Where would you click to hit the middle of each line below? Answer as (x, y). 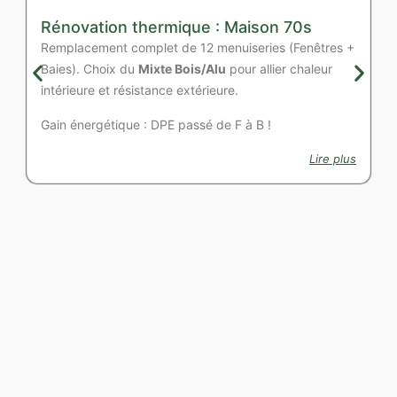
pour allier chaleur (279, 69)
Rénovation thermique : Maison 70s (176, 27)
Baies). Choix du (90, 69)
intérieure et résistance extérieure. (140, 90)
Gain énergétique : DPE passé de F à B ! (156, 124)
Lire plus (333, 159)
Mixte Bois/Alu (182, 69)
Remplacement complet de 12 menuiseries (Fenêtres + (198, 48)
